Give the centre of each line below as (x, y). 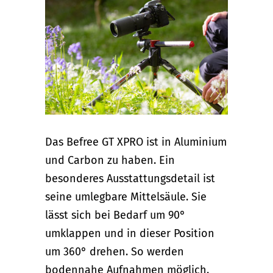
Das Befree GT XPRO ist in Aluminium (136, 142)
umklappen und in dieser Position (130, 233)
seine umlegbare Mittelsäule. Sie (126, 197)
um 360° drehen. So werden (115, 252)
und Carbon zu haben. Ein (110, 160)
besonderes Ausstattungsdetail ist (130, 179)
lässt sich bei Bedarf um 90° (115, 215)
